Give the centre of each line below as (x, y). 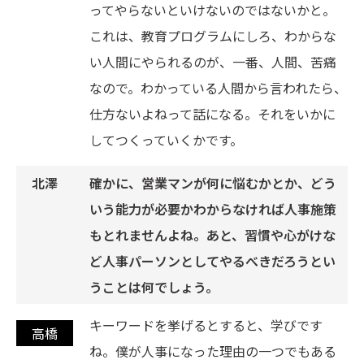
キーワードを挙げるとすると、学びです (206, 325)
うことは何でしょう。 (154, 287)
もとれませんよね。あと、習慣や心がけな (212, 235)
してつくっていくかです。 (166, 140)
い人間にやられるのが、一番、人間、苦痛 (213, 62)
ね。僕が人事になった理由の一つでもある (213, 351)
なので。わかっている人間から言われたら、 (218, 88)
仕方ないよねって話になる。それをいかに (212, 114)
